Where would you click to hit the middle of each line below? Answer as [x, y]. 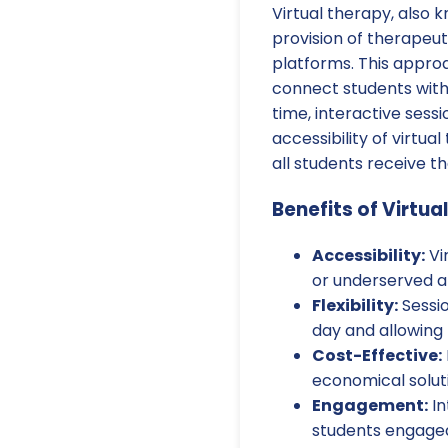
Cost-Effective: [377, 355]
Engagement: [370, 405]
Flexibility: [355, 305]
